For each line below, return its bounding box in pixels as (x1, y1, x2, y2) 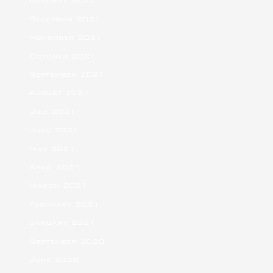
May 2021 (29, 144, 76, 153)
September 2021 (29, 70, 105, 79)
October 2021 (29, 51, 96, 60)
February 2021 (29, 199, 100, 208)
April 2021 (29, 163, 80, 172)
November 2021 (29, 33, 102, 42)
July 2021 (29, 107, 76, 116)
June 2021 (29, 126, 79, 135)
